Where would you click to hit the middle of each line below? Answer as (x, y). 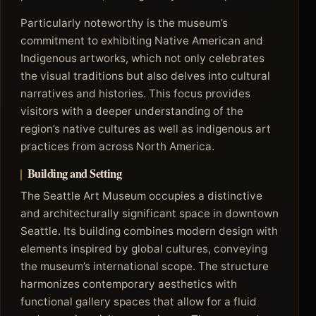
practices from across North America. (117, 146)
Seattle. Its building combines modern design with (149, 231)
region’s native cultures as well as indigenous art (146, 128)
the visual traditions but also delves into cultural (145, 75)
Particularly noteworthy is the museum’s (124, 23)
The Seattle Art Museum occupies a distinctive (141, 195)
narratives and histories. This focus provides (135, 93)
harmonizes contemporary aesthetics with (129, 284)
